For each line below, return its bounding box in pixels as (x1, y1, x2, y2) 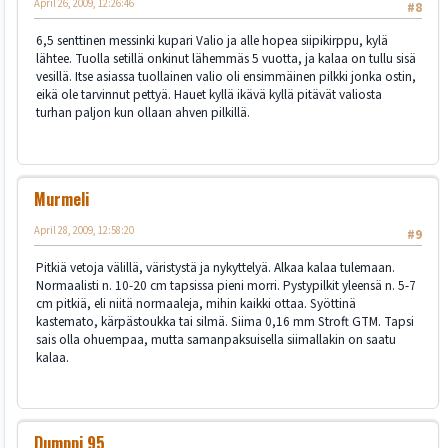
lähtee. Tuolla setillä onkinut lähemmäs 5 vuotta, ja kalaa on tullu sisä (36, 49, 416, 69)
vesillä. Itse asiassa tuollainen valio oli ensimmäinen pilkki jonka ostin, (36, 67, 416, 87)
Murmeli (34, 186, 89, 211)
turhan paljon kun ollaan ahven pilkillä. (36, 103, 250, 123)
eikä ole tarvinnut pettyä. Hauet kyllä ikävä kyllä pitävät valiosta (36, 85, 382, 105)
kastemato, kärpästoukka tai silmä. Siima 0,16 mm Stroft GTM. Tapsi (36, 311, 414, 331)
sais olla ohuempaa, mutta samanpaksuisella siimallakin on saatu (36, 329, 396, 349)
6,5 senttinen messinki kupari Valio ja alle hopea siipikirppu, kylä (36, 31, 388, 51)
